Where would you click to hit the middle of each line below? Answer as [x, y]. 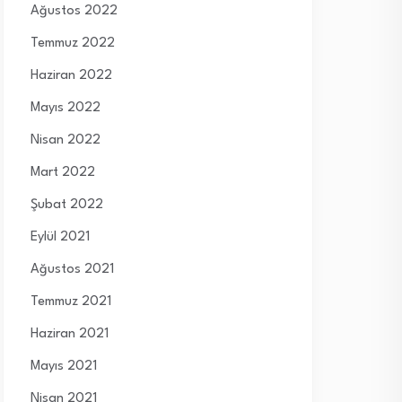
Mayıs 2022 [66, 108]
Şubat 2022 [67, 205]
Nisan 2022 [66, 140]
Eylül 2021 [60, 237]
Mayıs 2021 [64, 367]
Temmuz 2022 [73, 44]
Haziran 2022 [71, 76]
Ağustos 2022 [74, 11]
